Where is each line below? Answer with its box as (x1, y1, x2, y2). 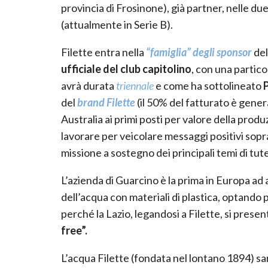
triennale (116, 78, 154, 92)
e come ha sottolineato (154, 78, 263, 92)
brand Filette (77, 95, 135, 109)
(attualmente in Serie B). (61, 17, 173, 31)
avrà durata (61, 78, 116, 92)
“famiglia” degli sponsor (146, 45, 252, 59)
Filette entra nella (61, 45, 146, 59)
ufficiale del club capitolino (61, 62, 191, 75)
